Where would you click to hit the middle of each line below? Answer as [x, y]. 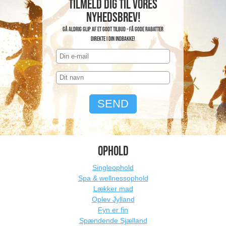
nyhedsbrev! [113, 18]
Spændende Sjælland [113, 220]
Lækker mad [113, 188]
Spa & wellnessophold [113, 178]
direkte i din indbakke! [113, 39]
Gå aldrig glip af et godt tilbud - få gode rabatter [113, 29]
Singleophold [113, 167]
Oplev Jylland [113, 199]
